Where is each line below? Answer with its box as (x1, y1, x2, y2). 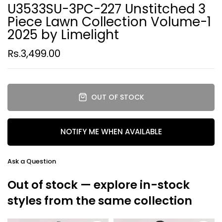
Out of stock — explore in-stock (7, 176, 190, 193)
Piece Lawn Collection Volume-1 (7, 12, 211, 31)
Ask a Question (7, 156, 56, 166)
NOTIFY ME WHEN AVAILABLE (60, 126, 162, 137)
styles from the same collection (7, 192, 192, 209)
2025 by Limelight (7, 25, 119, 44)
